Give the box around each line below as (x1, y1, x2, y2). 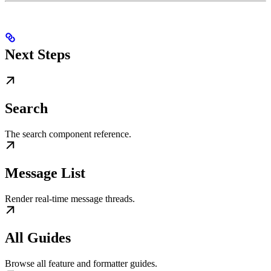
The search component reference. (5, 129, 131, 140)
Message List (5, 165, 85, 181)
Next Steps (5, 47, 70, 63)
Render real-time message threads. (5, 194, 135, 204)
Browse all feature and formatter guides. (5, 258, 157, 269)
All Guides (5, 230, 71, 246)
